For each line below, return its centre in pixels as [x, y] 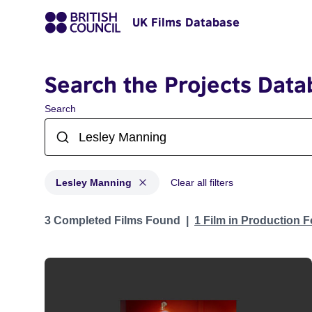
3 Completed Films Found [112, 220]
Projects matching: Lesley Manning [130, 213]
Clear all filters [202, 182]
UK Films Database [186, 22]
